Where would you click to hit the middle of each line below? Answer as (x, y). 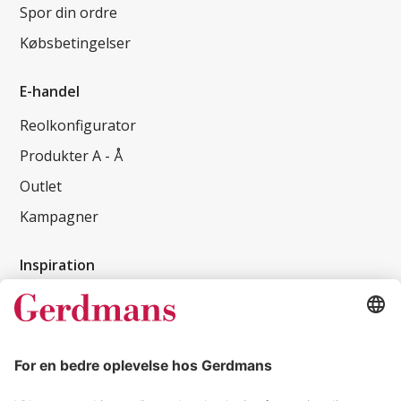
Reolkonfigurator (78, 126)
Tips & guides (66, 360)
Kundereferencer (77, 299)
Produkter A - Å (72, 156)
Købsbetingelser (76, 43)
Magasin (49, 330)
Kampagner (60, 217)
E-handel (50, 92)
